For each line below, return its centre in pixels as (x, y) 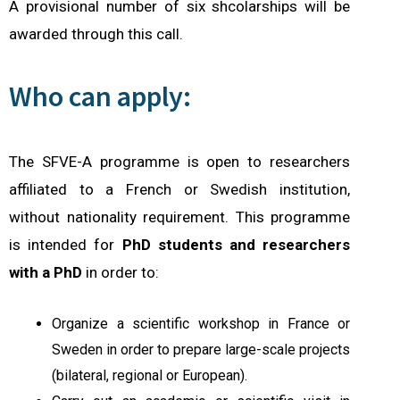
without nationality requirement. (122, 217)
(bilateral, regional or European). (150, 375)
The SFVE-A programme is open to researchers (180, 161)
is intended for (66, 244)
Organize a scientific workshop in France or (201, 323)
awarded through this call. (96, 33)
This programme (293, 217)
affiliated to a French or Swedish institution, (180, 189)
